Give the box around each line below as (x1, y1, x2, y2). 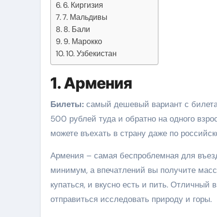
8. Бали (63, 24, 91, 35)
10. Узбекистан (66, 48, 117, 59)
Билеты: (50, 99, 84, 110)
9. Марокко (63, 36, 103, 47)
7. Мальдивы (62, 12, 108, 23)
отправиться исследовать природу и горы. (50, 194, 212, 205)
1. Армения (50, 74, 132, 93)
